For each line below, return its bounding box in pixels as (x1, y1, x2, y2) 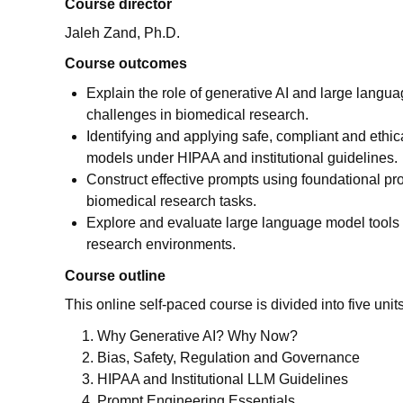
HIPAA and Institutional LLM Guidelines (97, 372, 348, 387)
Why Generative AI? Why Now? (97, 328, 298, 344)
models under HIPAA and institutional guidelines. (86, 150, 398, 166)
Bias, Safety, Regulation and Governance (97, 350, 360, 365)
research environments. (86, 237, 236, 252)
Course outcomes (65, 56, 187, 71)
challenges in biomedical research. (86, 107, 309, 122)
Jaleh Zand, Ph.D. (65, 25, 180, 40)
